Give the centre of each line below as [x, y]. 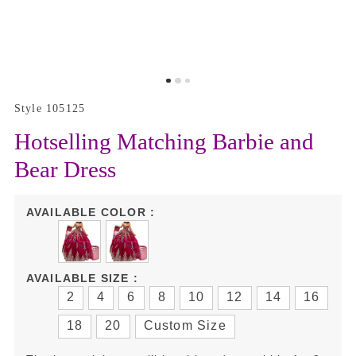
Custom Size [185, 325]
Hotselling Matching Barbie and [164, 141]
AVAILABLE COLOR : [91, 212]
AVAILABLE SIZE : [82, 278]
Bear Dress [65, 169]
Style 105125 [50, 108]
